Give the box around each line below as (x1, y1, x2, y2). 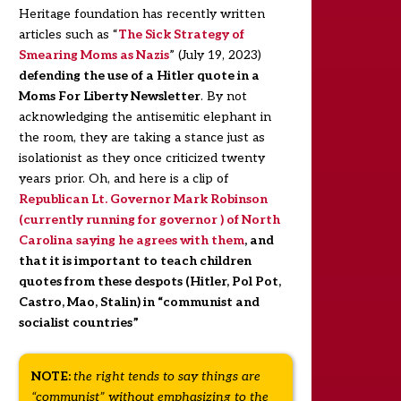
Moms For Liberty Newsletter (18, 88, 200, 104)
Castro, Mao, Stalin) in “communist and (18, 294, 260, 310)
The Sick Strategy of (117, 26, 244, 42)
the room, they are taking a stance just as (18, 129, 265, 145)
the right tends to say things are (73, 368, 260, 384)
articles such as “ (18, 26, 118, 42)
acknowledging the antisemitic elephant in (18, 108, 271, 124)
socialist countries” (18, 314, 139, 330)
